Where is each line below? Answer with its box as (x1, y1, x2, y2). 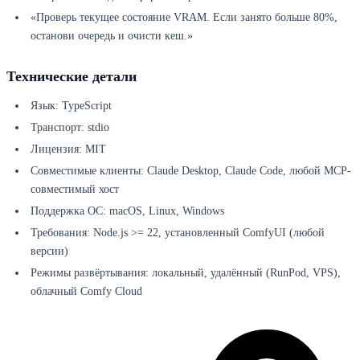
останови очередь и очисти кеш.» (31, 30, 193, 43)
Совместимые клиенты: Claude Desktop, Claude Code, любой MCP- (31, 165, 351, 178)
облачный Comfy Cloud (31, 285, 142, 298)
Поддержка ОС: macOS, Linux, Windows (31, 205, 224, 218)
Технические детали (6, 68, 137, 85)
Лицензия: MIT (31, 143, 106, 156)
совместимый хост (31, 183, 119, 196)
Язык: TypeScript (31, 100, 112, 112)
